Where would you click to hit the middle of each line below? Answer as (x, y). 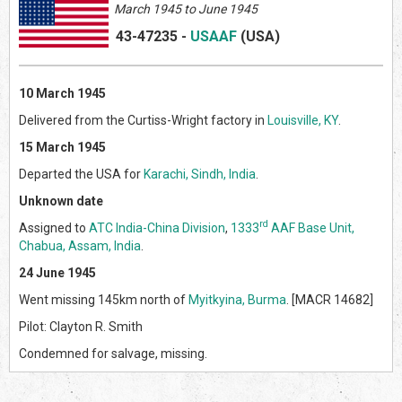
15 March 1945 (62, 147)
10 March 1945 (62, 93)
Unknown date (61, 201)
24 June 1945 (57, 272)
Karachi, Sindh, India (200, 174)
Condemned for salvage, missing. (113, 353)
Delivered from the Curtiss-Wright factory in (143, 120)
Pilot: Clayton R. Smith (81, 326)
